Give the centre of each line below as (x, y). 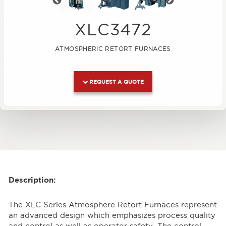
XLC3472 (113, 29)
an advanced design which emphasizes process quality (112, 216)
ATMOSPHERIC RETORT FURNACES (113, 48)
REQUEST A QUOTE (116, 81)
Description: (32, 180)
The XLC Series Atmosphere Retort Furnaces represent (112, 205)
